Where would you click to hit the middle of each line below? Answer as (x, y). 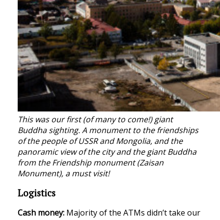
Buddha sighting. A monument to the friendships (108, 130)
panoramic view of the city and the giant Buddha (107, 152)
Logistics (37, 193)
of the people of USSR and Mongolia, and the (100, 141)
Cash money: (41, 212)
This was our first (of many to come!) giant (95, 120)
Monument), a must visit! (64, 174)
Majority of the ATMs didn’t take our (132, 212)
